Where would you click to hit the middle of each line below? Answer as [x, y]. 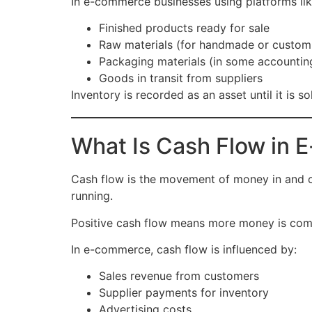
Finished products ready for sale [184, 28]
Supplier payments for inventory [184, 293]
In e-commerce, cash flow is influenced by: [184, 249]
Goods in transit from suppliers [181, 78]
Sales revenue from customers [179, 276]
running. [92, 196]
